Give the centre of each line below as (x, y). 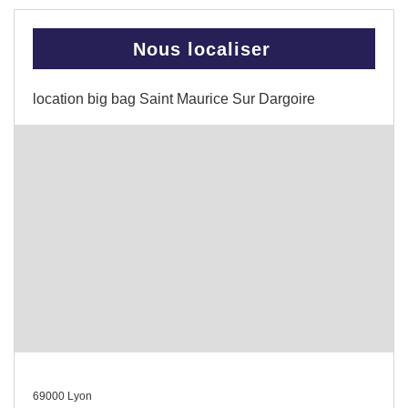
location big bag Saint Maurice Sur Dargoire (174, 99)
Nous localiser (202, 49)
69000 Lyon (62, 396)
